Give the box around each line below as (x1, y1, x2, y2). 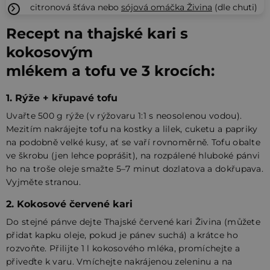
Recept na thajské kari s (6, 24, 188, 42)
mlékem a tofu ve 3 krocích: (6, 61, 215, 80)
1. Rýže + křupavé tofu (6, 92, 118, 104)
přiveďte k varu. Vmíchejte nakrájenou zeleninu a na (6, 256, 233, 267)
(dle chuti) (212, 1, 257, 13)
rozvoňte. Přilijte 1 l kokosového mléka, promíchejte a (6, 242, 240, 254)
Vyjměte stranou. (6, 176, 81, 187)
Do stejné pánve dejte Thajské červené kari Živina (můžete (6, 216, 261, 227)
